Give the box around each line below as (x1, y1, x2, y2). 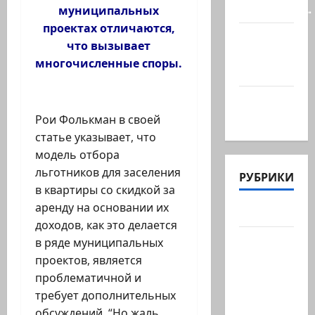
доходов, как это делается (35, 217, 177, 233)
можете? (238, 109, 290, 127)
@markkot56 (238, 28, 300, 46)
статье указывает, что (35, 129, 156, 146)
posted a (238, 46, 278, 63)
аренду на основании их (35, 200, 169, 216)
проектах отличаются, (42, 20, 175, 37)
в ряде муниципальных (35, 235, 163, 251)
